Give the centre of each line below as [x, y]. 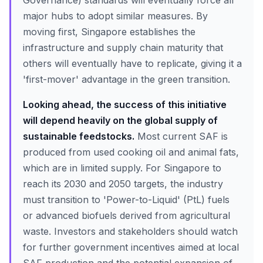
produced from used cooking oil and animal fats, [131, 152]
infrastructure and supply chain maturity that [123, 48]
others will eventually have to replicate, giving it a [132, 63]
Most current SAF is [181, 136]
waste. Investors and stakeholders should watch [130, 231]
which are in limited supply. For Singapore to [122, 168]
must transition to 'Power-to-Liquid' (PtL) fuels [126, 200]
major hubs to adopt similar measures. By [115, 16]
